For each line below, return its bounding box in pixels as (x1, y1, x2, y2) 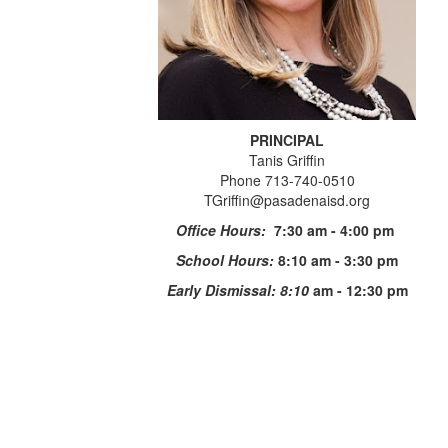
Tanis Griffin (249, 149, 326, 170)
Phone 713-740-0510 (219, 169, 355, 190)
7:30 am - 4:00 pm (274, 219, 399, 240)
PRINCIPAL (250, 129, 325, 150)
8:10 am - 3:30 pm (278, 249, 399, 270)
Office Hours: (176, 219, 275, 240)
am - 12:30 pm (308, 279, 408, 300)
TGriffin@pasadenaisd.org (204, 189, 371, 210)
